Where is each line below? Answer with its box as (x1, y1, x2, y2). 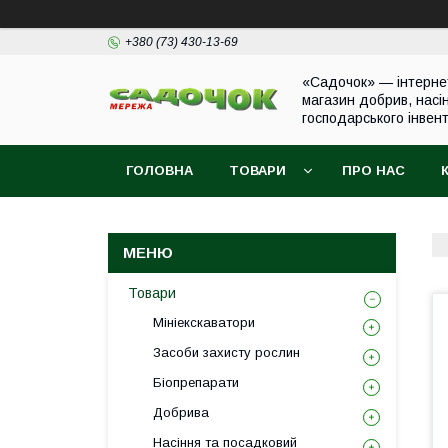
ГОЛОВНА (126, 163, 193, 178)
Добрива (153, 405, 209, 420)
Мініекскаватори (153, 315, 255, 330)
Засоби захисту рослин (153, 345, 300, 360)
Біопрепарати (153, 375, 239, 390)
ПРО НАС (342, 163, 405, 178)
